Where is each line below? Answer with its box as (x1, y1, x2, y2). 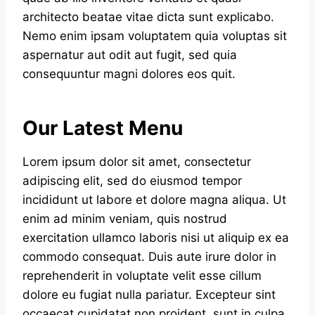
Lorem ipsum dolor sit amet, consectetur (22, 155, 251, 169)
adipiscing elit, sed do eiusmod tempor (22, 174, 242, 188)
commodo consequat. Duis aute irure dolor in (22, 250, 276, 264)
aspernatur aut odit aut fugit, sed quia (22, 48, 237, 63)
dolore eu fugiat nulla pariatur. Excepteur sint (22, 288, 276, 302)
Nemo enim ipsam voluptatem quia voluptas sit (22, 29, 287, 44)
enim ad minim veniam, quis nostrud (22, 212, 227, 226)
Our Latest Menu (22, 116, 183, 141)
